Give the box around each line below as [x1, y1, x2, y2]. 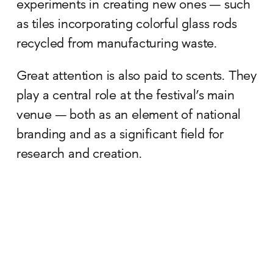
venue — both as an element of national [16, 108, 241, 124]
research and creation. [16, 147, 142, 163]
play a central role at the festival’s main [16, 89, 235, 104]
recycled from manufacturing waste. [16, 37, 218, 52]
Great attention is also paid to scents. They [16, 69, 257, 85]
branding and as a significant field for [16, 128, 224, 143]
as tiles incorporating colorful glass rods [16, 18, 237, 33]
